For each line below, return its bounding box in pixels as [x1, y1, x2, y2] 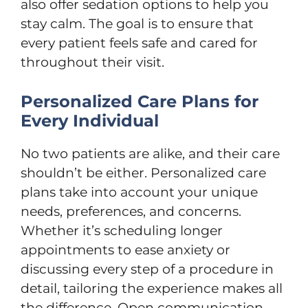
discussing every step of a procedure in [21, 261, 274, 277]
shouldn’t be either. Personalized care [21, 164, 266, 181]
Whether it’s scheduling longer [21, 222, 223, 239]
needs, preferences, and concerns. [21, 203, 241, 219]
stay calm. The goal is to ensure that [21, 16, 254, 32]
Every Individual [21, 110, 159, 131]
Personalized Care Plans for [21, 91, 258, 111]
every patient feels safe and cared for [21, 35, 258, 51]
